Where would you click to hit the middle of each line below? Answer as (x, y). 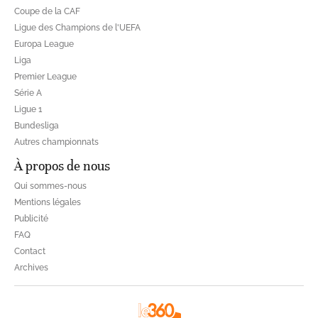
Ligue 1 (28, 109)
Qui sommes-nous (50, 186)
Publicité (31, 218)
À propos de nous (62, 165)
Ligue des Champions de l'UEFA (77, 27)
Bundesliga (37, 125)
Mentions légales (48, 202)
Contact (30, 251)
